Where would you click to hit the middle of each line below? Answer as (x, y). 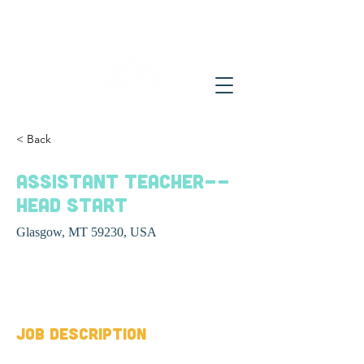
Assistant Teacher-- (123, 181)
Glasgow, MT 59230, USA (87, 232)
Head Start (72, 204)
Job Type (37, 270)
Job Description (81, 333)
